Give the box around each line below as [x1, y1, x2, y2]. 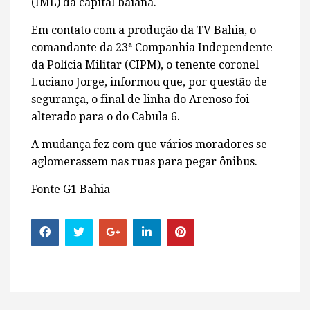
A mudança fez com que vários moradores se [31, 137, 267, 151]
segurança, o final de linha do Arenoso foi [31, 92, 249, 106]
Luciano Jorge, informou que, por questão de [31, 75, 267, 89]
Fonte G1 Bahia [31, 182, 110, 196]
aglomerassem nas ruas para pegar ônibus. [31, 154, 257, 168]
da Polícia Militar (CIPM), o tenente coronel [31, 57, 259, 71]
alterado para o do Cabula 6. [31, 109, 180, 123]
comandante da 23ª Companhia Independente [31, 40, 273, 54]
